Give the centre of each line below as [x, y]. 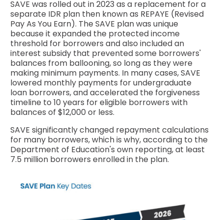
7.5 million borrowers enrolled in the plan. [90, 160]
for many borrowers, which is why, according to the [109, 140]
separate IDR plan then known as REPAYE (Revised [107, 14]
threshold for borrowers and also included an [97, 44]
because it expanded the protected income [95, 34]
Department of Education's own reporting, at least [108, 150]
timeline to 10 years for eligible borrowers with [99, 103]
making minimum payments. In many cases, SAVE [106, 73]
